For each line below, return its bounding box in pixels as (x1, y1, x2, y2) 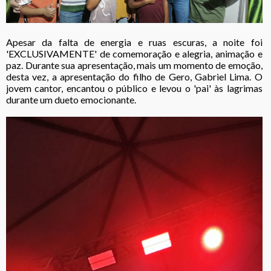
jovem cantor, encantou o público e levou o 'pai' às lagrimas (6, 82, 263, 94)
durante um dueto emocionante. (6, 94, 136, 106)
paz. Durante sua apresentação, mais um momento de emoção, (6, 59, 263, 71)
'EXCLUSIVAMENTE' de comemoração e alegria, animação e (6, 48, 263, 60)
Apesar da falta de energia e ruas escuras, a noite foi (6, 36, 263, 48)
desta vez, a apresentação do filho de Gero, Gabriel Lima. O (6, 71, 263, 83)
